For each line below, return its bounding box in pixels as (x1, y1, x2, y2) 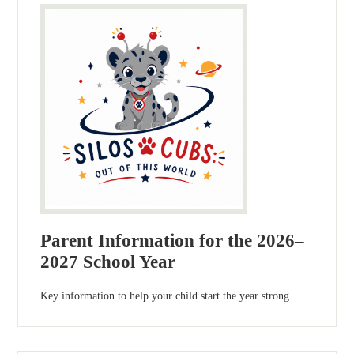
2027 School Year (40, 252, 176, 273)
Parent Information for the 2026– (40, 231, 305, 251)
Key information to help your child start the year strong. (40, 290, 293, 303)
